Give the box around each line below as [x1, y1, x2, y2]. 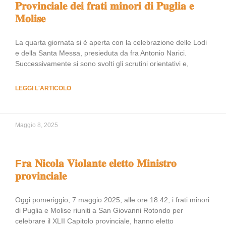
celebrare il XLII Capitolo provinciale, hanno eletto [15, 217, 174, 225]
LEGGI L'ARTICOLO [15, 85, 71, 92]
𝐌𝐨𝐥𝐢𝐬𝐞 [15, 13, 45, 24]
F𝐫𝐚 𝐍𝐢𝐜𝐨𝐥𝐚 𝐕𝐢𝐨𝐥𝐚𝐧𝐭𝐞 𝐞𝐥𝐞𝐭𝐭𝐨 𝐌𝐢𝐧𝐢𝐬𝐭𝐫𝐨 [15, 157, 177, 169]
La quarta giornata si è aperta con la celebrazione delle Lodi [15, 38, 207, 46]
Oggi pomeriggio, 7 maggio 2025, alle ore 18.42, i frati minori [15, 196, 209, 204]
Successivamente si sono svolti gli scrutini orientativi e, [15, 60, 189, 68]
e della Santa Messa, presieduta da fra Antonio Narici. [15, 49, 187, 57]
